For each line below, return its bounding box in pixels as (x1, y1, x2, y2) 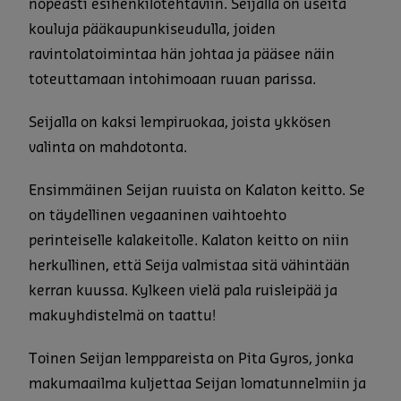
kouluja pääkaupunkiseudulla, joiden (29, 21, 276, 37)
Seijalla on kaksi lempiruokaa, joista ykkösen (29, 115, 331, 130)
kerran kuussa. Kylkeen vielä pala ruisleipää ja (29, 283, 337, 298)
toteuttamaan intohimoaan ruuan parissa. (29, 72, 316, 87)
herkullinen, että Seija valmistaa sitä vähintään (29, 258, 350, 273)
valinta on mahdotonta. (29, 140, 187, 155)
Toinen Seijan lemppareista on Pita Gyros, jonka (29, 351, 354, 366)
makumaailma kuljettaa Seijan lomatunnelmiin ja (29, 376, 366, 391)
